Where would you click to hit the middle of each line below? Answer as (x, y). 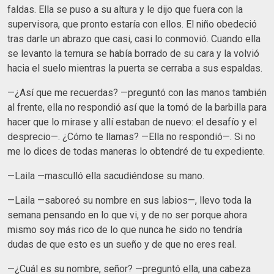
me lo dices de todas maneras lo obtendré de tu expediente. (136, 151)
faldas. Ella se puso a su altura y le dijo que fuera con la (125, 9)
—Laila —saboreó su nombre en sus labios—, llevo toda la (129, 200)
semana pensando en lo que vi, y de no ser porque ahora (127, 215)
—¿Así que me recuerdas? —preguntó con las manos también (137, 92)
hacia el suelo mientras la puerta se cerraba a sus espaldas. (135, 68)
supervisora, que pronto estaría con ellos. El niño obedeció (132, 24)
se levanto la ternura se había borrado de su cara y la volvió (133, 53)
